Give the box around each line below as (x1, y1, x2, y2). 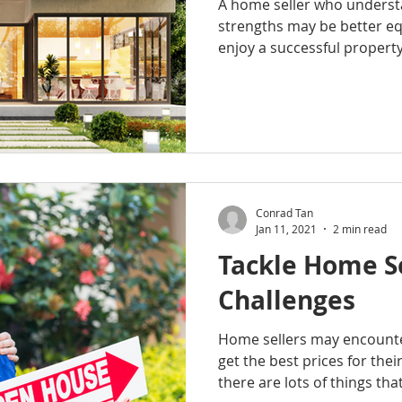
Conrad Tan (256, 205, 313, 220)
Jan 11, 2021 (256, 221, 317, 236)
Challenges (218, 282, 355, 318)
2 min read (333, 221, 387, 236)
